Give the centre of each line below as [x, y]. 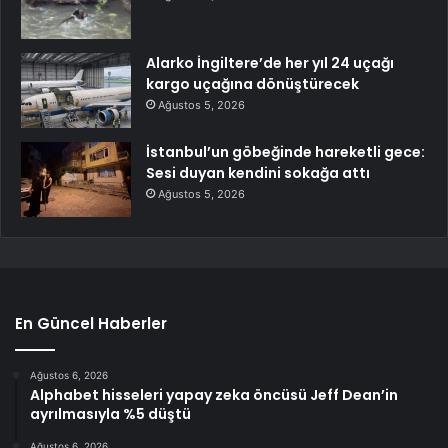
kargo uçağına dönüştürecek [252, 84]
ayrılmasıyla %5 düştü [110, 414]
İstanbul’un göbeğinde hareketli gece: [285, 152]
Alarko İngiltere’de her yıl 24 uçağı [270, 63]
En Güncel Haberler [91, 324]
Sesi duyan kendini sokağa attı [258, 173]
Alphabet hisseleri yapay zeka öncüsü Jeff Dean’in [214, 395]
